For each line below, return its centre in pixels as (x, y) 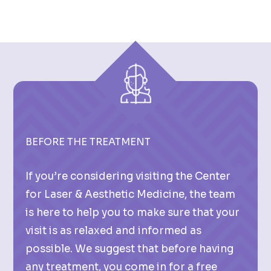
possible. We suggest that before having (130, 249)
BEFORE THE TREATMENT (88, 142)
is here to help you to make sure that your (133, 212)
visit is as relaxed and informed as (114, 230)
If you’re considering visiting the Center (128, 176)
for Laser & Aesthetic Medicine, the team (131, 194)
